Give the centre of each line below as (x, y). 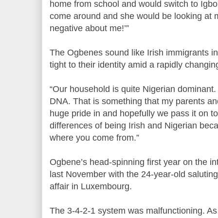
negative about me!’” (89, 28)
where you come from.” (94, 137)
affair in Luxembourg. (91, 186)
